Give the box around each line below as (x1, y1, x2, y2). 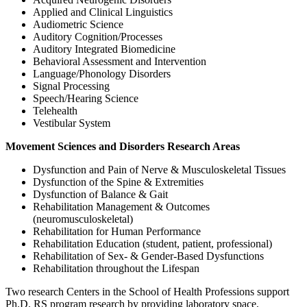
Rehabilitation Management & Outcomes (33, 200, 210, 212)
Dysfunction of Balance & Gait (33, 188, 168, 200)
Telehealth (33, 104, 77, 116)
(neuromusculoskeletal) (33, 212, 133, 225)
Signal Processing (33, 79, 110, 92)
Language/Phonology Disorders (33, 67, 171, 79)
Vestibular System (33, 116, 113, 129)
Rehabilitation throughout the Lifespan (33, 262, 199, 274)
